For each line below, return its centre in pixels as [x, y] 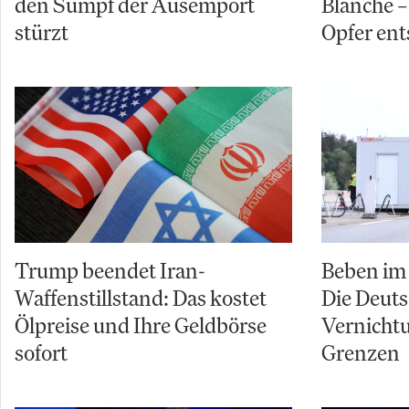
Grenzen [361, 353]
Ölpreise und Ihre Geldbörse [141, 325]
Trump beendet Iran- [110, 271]
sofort [41, 353]
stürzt [42, 32]
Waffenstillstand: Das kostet [141, 298]
